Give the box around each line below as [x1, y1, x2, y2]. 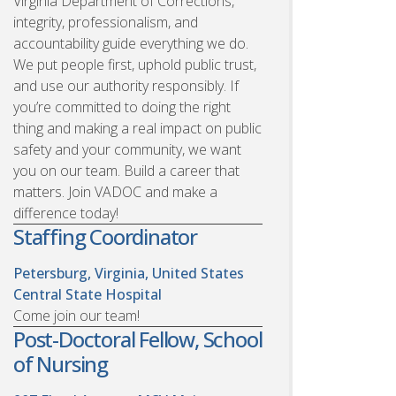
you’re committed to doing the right [13, 96, 231, 117]
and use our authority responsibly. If [13, 75, 239, 95]
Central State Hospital [13, 284, 162, 304]
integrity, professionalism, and [13, 11, 198, 32]
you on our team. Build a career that [13, 160, 240, 180]
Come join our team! [13, 305, 140, 325]
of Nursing [13, 348, 109, 378]
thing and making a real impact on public [13, 118, 262, 138]
